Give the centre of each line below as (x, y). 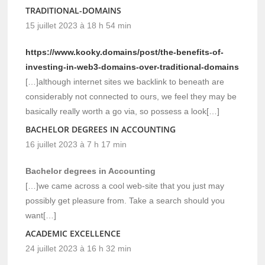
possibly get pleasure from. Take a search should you (125, 200)
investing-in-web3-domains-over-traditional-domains (132, 67)
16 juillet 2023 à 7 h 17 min (76, 144)
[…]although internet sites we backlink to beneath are (125, 81)
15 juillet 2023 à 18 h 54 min (79, 25)
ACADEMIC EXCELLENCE (73, 233)
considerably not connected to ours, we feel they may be (131, 96)
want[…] (41, 215)
